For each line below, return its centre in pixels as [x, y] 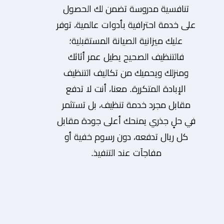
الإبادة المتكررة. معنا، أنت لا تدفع [126, 89]
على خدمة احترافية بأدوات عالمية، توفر [126, 25]
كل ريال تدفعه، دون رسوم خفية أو [126, 137]
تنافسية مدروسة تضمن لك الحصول [126, 9]
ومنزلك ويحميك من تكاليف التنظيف [126, 73]
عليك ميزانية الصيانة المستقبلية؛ [126, 41]
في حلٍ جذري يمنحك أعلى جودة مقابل [126, 121]
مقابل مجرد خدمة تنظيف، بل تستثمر [126, 105]
